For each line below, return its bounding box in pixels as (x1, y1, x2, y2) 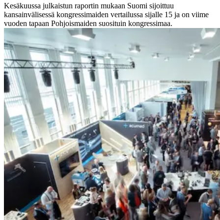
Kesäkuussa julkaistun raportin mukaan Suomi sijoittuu (4, 1, 174, 10)
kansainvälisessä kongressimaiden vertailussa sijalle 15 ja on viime (4, 10, 209, 19)
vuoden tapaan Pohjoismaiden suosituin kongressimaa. (4, 19, 172, 27)
